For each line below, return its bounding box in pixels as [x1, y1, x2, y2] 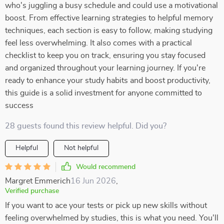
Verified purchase [5, 187, 59, 194]
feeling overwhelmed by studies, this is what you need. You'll [5, 214, 218, 222]
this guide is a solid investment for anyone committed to [5, 89, 202, 97]
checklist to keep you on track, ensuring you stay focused [5, 51, 205, 59]
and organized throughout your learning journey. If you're [5, 64, 205, 72]
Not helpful [64, 144, 98, 151]
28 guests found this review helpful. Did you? [5, 122, 166, 130]
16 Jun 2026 [70, 177, 116, 185]
